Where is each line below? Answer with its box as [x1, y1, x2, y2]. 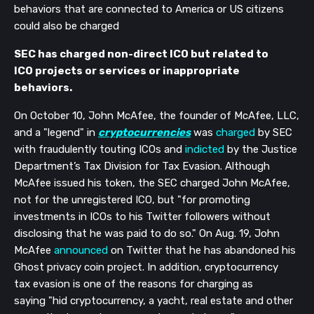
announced [54, 244, 108, 257]
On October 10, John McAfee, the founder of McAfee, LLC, [14, 109, 299, 123]
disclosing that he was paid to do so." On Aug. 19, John [14, 227, 280, 240]
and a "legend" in [14, 126, 98, 139]
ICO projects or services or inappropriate [14, 64, 240, 78]
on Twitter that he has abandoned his [108, 244, 296, 257]
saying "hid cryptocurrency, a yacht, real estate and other [14, 294, 293, 308]
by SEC [255, 126, 292, 139]
